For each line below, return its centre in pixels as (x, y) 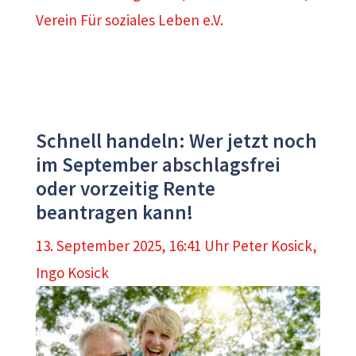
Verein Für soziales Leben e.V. (130, 20)
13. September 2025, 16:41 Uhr (132, 245)
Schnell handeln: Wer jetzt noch (176, 141)
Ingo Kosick (72, 272)
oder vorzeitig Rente (126, 189)
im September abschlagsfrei (158, 165)
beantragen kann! (114, 213)
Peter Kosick (272, 245)
